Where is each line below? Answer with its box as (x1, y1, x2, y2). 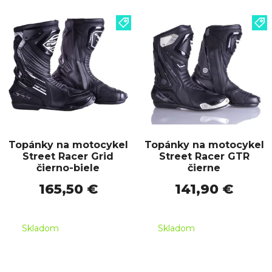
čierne (188, 161, 220, 174)
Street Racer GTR (158, 150, 250, 162)
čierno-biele (36, 161, 100, 174)
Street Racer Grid (22, 150, 114, 162)
